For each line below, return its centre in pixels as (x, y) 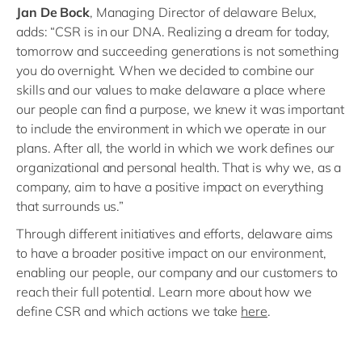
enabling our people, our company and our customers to (177, 272)
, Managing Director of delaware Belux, (203, 12)
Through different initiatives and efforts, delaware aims (175, 234)
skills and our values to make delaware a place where (171, 90)
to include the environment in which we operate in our (171, 128)
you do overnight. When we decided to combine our (166, 70)
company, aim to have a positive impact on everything (170, 187)
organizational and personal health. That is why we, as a (179, 167)
